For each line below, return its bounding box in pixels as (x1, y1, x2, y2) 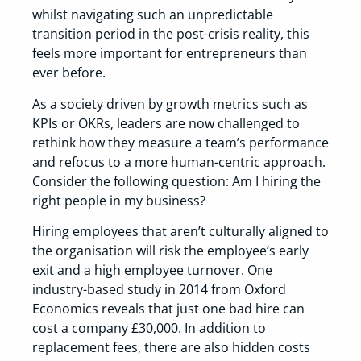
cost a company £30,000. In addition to (32, 319, 266, 338)
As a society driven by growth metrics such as (32, 94, 308, 113)
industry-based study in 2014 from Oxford (32, 280, 286, 299)
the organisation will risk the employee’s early (32, 242, 309, 260)
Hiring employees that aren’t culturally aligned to (32, 222, 329, 241)
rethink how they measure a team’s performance (32, 133, 329, 151)
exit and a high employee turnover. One (32, 261, 272, 280)
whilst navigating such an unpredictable (32, 6, 273, 24)
